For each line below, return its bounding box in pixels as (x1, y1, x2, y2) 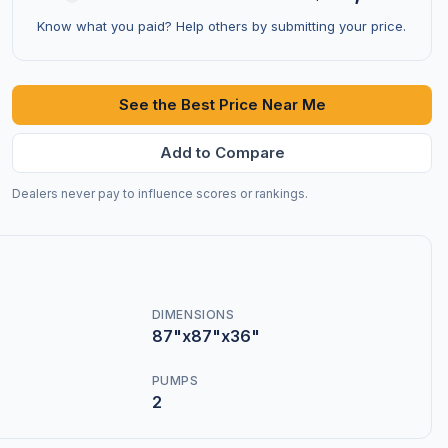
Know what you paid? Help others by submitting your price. (37, 18, 406, 34)
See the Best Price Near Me (118, 95, 326, 114)
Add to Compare (159, 143, 285, 162)
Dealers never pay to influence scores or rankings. (12, 186, 308, 201)
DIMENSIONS (151, 307, 235, 322)
